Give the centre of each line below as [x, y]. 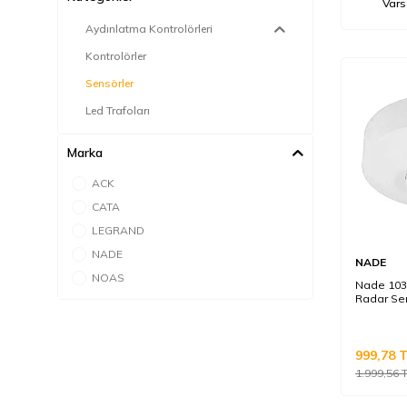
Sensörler [109, 83]
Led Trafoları [118, 110]
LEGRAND [118, 230]
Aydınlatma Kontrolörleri [149, 29]
